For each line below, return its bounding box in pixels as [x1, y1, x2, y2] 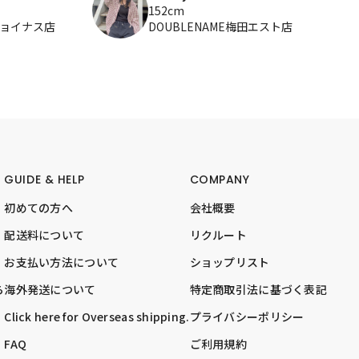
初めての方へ [4, 199, 74, 216]
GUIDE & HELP [4, 171, 85, 188]
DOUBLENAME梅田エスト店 [147, 18, 292, 34]
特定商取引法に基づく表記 [189, 280, 327, 297]
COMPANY [189, 171, 250, 188]
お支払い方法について [4, 253, 119, 270]
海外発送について [4, 280, 96, 297]
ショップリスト [189, 253, 270, 270]
